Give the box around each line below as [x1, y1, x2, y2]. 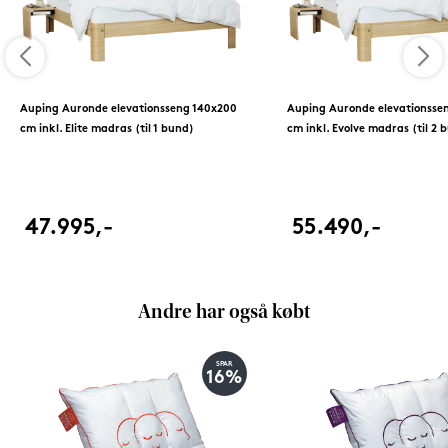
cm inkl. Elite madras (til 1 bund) [19, 123, 194, 135]
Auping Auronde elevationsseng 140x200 [19, 103, 237, 115]
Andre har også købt [138, 303, 310, 323]
